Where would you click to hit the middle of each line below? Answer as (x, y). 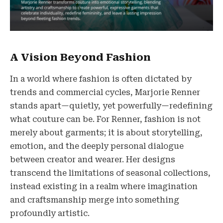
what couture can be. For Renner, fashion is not (105, 119)
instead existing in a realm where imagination (104, 187)
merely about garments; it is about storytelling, (106, 133)
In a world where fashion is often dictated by (101, 79)
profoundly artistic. (50, 214)
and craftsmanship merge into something (95, 200)
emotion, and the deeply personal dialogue (97, 146)
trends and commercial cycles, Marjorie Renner (105, 93)
